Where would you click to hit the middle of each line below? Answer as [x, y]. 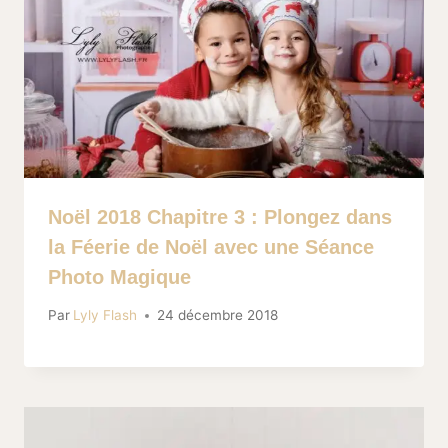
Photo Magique [119, 276]
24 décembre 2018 [218, 315]
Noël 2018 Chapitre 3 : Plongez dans [220, 216]
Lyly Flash [105, 315]
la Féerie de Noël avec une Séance [211, 246]
